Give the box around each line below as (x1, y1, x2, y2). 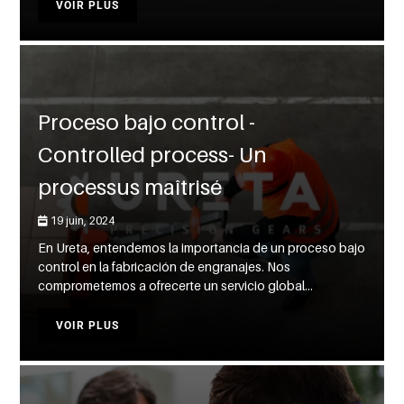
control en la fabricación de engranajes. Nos (38, 259, 291, 275)
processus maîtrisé (38, 174, 223, 201)
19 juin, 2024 (48, 214, 115, 228)
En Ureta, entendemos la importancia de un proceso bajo (38, 240, 366, 256)
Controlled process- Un (38, 142, 268, 169)
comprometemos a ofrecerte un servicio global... (38, 278, 314, 294)
